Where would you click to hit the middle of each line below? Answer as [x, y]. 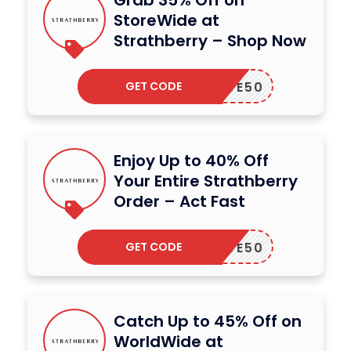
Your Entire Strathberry [206, 181]
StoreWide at [166, 20]
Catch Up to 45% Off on [208, 321]
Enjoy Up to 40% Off [191, 160]
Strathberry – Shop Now [210, 40]
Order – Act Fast [179, 201]
